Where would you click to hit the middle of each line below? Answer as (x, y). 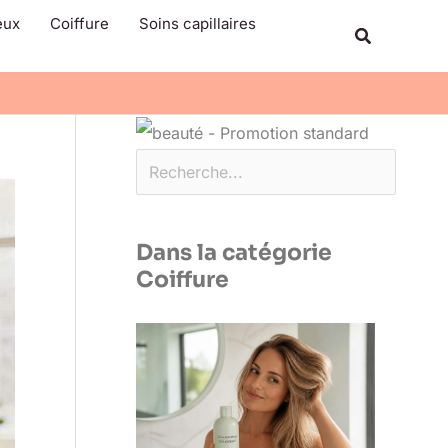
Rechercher (177, 15)
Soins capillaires (197, 23)
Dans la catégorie (234, 253)
